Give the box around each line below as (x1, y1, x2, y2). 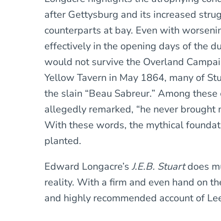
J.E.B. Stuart (132, 159, 188, 173)
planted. (44, 134, 82, 147)
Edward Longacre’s (44, 159, 132, 173)
